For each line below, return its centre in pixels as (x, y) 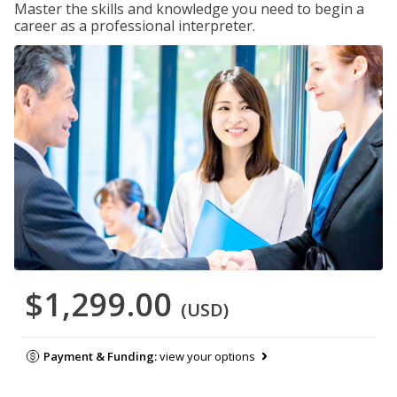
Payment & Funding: (101, 357)
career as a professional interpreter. (135, 26)
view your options (207, 357)
